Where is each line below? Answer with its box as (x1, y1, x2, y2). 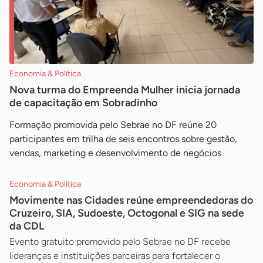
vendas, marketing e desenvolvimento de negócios (9, 147, 221, 159)
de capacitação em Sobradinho (9, 96, 157, 110)
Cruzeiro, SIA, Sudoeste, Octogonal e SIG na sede (9, 207, 244, 220)
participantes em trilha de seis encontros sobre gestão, (9, 133, 237, 145)
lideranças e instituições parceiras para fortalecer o (9, 250, 220, 262)
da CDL (9, 220, 45, 233)
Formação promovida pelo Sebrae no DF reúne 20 (9, 119, 217, 131)
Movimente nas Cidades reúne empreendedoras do (9, 194, 253, 207)
